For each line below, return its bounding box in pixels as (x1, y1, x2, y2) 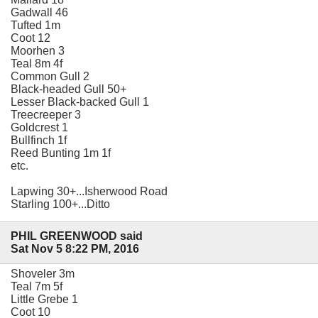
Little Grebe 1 (11, 293, 78, 306)
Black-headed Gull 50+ (11, 82, 126, 95)
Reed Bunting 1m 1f (11, 146, 111, 159)
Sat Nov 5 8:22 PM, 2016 (11, 242, 139, 255)
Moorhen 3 (11, 44, 65, 57)
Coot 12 (11, 31, 50, 44)
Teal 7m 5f (11, 280, 62, 293)
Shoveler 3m (11, 268, 75, 280)
